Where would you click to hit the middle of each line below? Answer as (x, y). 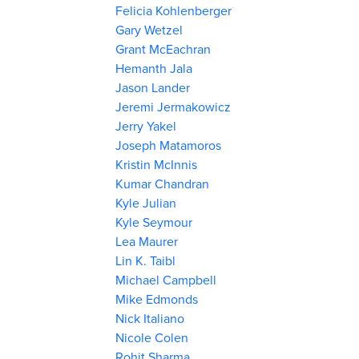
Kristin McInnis (157, 164)
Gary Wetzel (149, 30)
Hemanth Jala (154, 68)
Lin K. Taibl (146, 260)
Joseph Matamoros (169, 145)
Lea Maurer (147, 241)
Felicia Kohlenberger (174, 10)
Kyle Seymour (154, 222)
